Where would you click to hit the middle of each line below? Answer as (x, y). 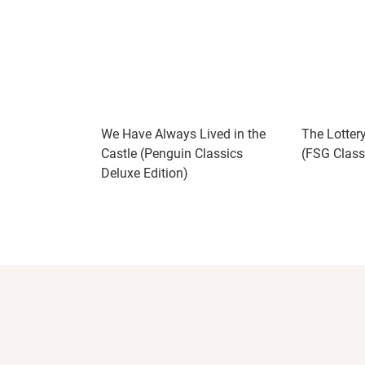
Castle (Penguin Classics (172, 154)
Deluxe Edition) (145, 173)
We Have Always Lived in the (183, 134)
